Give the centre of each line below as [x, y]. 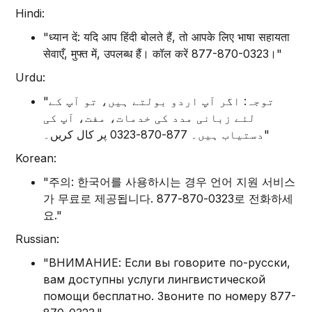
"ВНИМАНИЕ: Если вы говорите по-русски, [167, 263]
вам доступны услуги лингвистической [155, 279]
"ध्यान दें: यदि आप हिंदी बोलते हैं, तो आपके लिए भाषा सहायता [167, 37]
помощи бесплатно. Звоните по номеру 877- [170, 296]
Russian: [38, 239]
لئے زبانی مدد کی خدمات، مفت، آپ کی [150, 118]
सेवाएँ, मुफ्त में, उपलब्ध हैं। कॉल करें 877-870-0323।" [163, 54]
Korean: [36, 158]
